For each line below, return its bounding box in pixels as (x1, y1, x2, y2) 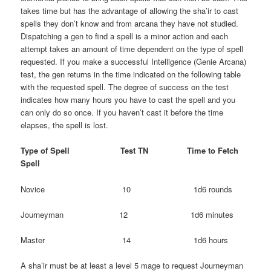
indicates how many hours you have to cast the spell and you (21, 94, 236, 106)
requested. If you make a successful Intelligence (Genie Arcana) (21, 56, 247, 68)
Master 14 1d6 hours (21, 233, 229, 246)
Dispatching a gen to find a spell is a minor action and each (21, 30, 229, 42)
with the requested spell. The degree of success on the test (21, 81, 229, 93)
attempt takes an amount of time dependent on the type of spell (21, 43, 244, 55)
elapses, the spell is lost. (21, 119, 109, 131)
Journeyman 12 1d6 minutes (21, 208, 234, 220)
